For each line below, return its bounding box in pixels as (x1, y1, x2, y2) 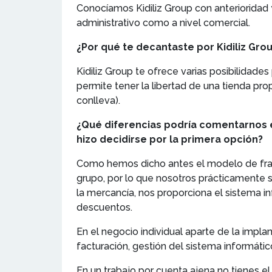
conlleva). (76, 94, 120, 106)
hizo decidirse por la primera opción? (76, 133, 263, 145)
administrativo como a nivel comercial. (76, 16, 250, 29)
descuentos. (76, 201, 132, 213)
